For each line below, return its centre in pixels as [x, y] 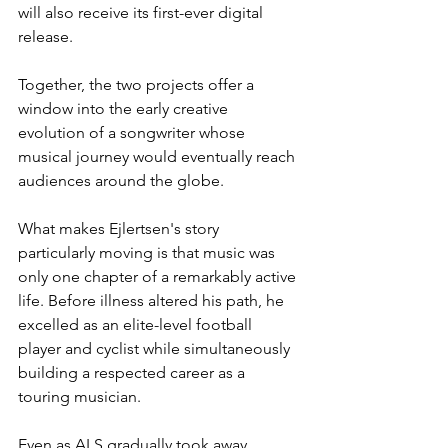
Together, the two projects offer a [138, 85]
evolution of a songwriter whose [133, 133]
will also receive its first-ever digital [142, 13]
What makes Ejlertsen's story [120, 229]
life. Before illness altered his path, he [153, 301]
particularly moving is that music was [148, 253]
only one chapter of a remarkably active [159, 277]
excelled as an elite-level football [137, 325]
